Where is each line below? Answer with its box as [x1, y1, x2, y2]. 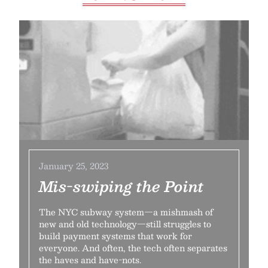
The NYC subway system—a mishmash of [39, 205, 213, 219]
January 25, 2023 [39, 159, 108, 173]
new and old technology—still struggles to [39, 217, 211, 231]
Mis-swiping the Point [39, 174, 204, 198]
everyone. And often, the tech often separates [39, 240, 227, 255]
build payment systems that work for [39, 229, 192, 243]
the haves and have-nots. [39, 252, 141, 267]
